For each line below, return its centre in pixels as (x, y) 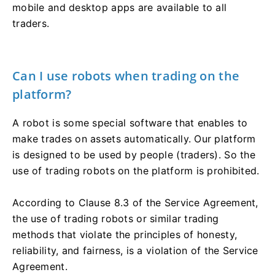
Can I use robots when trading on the (126, 76)
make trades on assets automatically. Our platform (134, 138)
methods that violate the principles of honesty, (125, 234)
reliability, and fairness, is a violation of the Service (135, 250)
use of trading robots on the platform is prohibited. (136, 170)
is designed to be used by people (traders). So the (134, 154)
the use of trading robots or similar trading (116, 218)
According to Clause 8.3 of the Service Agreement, (135, 202)
